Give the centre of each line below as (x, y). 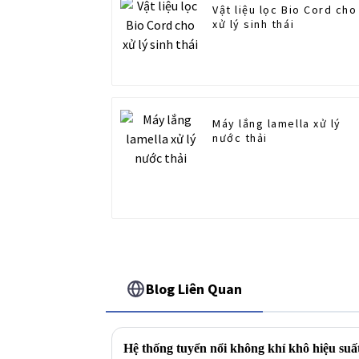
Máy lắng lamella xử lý (277, 124)
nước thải (240, 138)
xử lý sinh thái (254, 24)
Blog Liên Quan (194, 288)
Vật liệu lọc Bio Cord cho (285, 10)
